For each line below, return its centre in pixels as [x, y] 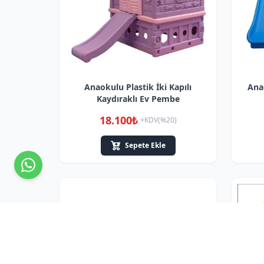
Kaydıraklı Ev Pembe [138, 99]
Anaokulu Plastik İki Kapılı [138, 87]
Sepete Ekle [145, 145]
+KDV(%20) [158, 120]
